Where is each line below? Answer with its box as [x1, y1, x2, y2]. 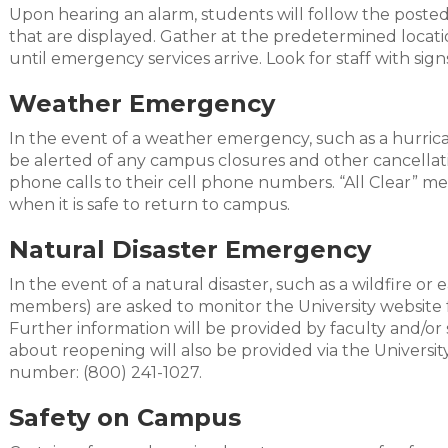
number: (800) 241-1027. [9, 363, 202, 382]
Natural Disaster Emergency [9, 235, 371, 264]
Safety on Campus [9, 403, 241, 432]
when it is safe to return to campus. [9, 195, 290, 214]
